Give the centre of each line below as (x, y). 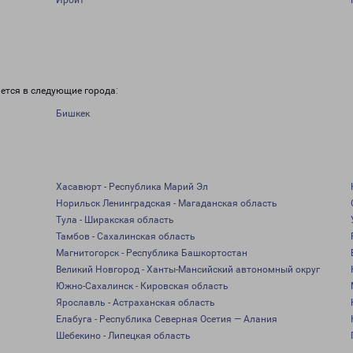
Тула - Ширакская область (115, 220)
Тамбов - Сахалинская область (125, 236)
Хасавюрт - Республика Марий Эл (132, 187)
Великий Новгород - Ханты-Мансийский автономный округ (188, 269)
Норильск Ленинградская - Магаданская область (166, 203)
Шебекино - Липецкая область (123, 336)
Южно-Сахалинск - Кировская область (142, 286)
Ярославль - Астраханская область (135, 303)
